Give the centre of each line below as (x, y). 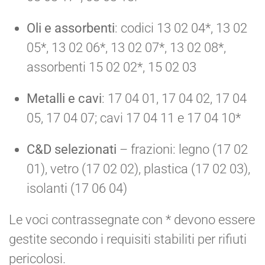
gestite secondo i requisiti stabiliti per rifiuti (128, 239)
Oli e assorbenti (71, 28)
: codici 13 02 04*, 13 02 (181, 28)
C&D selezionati (72, 149)
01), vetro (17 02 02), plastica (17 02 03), (138, 169)
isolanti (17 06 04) (77, 188)
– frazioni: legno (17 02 (182, 149)
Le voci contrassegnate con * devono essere (132, 219)
